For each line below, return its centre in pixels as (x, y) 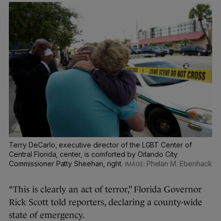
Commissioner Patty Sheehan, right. (67, 164)
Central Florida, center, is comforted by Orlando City (93, 154)
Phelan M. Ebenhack (179, 164)
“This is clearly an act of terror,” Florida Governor (105, 190)
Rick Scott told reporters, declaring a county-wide (106, 203)
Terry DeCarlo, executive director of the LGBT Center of (101, 145)
